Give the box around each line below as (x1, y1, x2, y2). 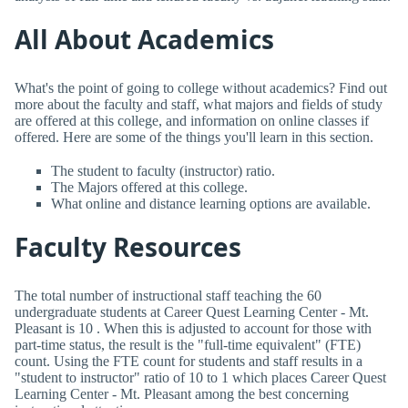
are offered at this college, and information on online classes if (15, 112, 369, 128)
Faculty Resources (15, 229, 241, 265)
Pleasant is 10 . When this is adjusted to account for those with (15, 320, 372, 336)
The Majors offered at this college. (51, 178, 248, 195)
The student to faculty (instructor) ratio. (51, 162, 275, 178)
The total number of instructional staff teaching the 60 (15, 287, 321, 303)
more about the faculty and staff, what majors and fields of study (15, 96, 382, 112)
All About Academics (15, 22, 274, 57)
